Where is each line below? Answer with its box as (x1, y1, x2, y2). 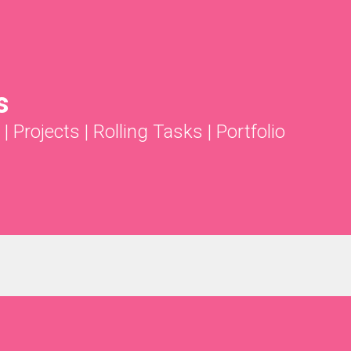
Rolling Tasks (93, 121, 203, 143)
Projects (13, 121, 80, 143)
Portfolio (216, 121, 285, 143)
